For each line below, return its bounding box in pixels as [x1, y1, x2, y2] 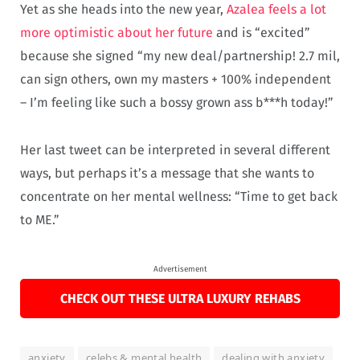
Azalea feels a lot [227, 2, 326, 18]
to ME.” [20, 211, 59, 227]
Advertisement [153, 264, 207, 274]
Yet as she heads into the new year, [20, 2, 227, 18]
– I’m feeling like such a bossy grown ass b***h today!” [20, 95, 333, 111]
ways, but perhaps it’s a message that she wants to [20, 165, 314, 181]
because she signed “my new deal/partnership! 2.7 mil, [20, 48, 340, 64]
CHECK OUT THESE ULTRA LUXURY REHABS [59, 290, 301, 306]
